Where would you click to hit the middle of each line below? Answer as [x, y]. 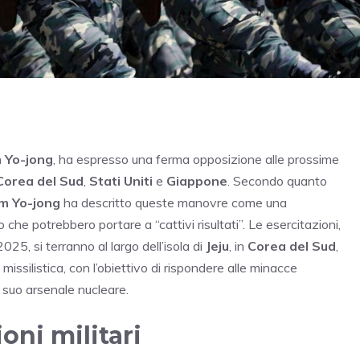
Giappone [197, 181]
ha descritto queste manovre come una [174, 203]
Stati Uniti [121, 181]
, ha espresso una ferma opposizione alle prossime [196, 160]
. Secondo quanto [277, 181]
